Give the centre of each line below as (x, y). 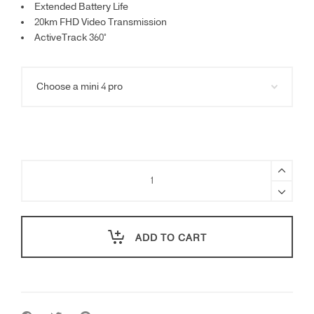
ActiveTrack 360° (70, 38)
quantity (38, 229)
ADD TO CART (171, 239)
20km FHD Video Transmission (101, 23)
